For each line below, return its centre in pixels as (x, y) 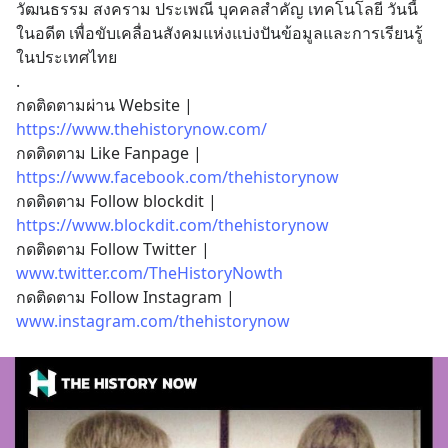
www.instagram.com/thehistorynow (153, 321)
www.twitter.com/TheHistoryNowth (149, 273)
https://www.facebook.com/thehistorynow (177, 177)
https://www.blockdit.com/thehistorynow (172, 225)
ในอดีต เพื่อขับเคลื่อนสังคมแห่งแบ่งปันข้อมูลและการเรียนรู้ (219, 33)
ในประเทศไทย (66, 57)
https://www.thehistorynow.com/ (141, 129)
